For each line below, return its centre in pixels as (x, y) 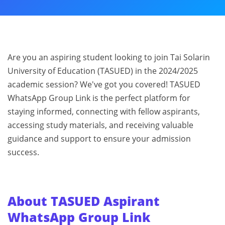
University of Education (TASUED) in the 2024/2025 (103, 71)
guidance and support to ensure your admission (99, 139)
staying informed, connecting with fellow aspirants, (104, 111)
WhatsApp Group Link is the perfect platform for (99, 98)
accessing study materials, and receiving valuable (100, 125)
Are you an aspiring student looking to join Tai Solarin (109, 57)
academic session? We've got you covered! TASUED (104, 84)
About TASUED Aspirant (84, 201)
